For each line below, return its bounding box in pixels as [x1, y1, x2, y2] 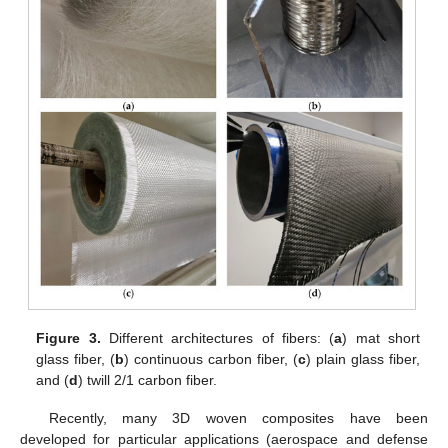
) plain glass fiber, [306, 350, 420, 367]
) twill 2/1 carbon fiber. [78, 371, 218, 388]
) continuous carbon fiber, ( [124, 350, 299, 367]
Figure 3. [36, 329, 101, 346]
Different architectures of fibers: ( [100, 329, 335, 346]
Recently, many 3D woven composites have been [48, 409, 428, 426]
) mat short [342, 329, 420, 346]
